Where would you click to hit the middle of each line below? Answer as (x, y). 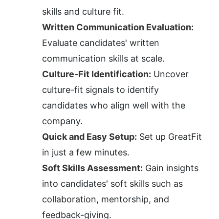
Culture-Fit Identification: (97, 74)
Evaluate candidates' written (101, 43)
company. (62, 121)
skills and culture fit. (83, 12)
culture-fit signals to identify (100, 90)
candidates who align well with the (114, 106)
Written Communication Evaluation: (118, 27)
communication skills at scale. (103, 59)
